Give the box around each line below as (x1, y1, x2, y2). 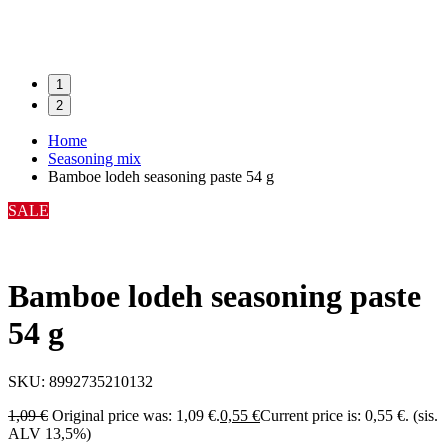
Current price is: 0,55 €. (260, 407, 409, 425)
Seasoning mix (48, 150, 141, 168)
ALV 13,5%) (8, 425, 91, 443)
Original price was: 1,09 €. (52, 407, 220, 425)
